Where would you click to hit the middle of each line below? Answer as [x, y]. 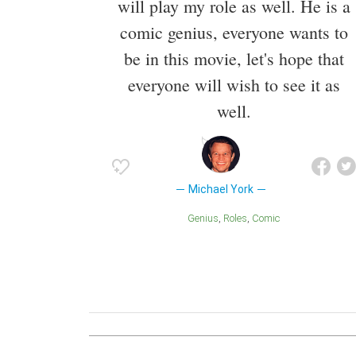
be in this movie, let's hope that [234, 59]
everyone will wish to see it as [234, 85]
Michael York [221, 190]
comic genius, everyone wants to [234, 33]
